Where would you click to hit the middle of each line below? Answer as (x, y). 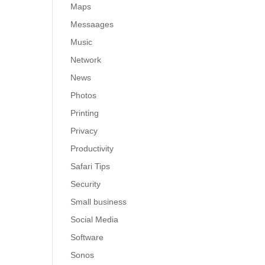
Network (86, 60)
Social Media (95, 219)
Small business (99, 202)
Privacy (84, 131)
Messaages (92, 24)
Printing (85, 113)
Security (86, 184)
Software (87, 237)
